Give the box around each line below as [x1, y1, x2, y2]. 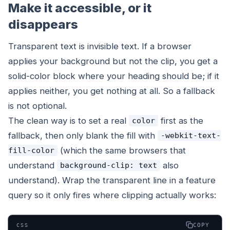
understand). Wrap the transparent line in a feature [8, 175, 216, 185]
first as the [158, 115, 203, 126]
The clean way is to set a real [8, 115, 129, 126]
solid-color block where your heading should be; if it [8, 70, 219, 81]
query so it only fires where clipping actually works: [8, 189, 216, 200]
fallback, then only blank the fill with [8, 130, 158, 141]
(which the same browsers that [57, 145, 186, 156]
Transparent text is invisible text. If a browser [8, 41, 191, 51]
